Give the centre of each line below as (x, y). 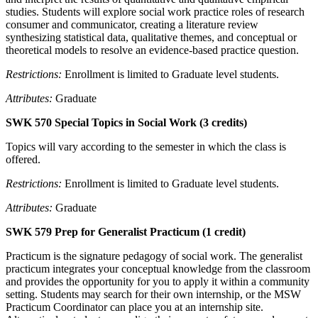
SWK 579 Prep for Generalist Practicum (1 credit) (126, 231)
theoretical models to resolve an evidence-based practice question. (152, 50)
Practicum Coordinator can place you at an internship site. (135, 307)
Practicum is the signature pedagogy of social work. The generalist (154, 256)
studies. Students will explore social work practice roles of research (155, 11)
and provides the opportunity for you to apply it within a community (158, 281)
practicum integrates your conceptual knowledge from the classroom (158, 268)
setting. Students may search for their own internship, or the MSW (153, 294)
